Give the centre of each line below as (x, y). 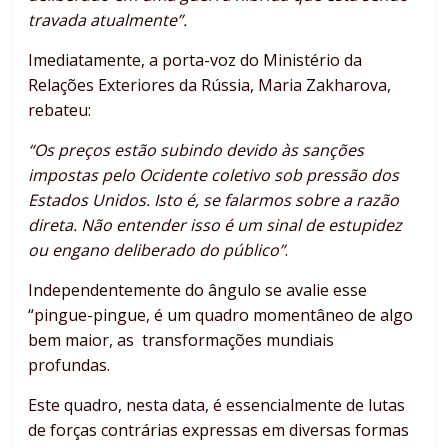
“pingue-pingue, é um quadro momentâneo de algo (221, 314)
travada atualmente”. (108, 19)
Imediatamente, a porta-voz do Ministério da (195, 59)
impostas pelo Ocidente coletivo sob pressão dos (214, 174)
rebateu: (60, 109)
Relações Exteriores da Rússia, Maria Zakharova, (210, 84)
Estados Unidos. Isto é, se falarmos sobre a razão (214, 199)
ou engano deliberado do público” (157, 249)
